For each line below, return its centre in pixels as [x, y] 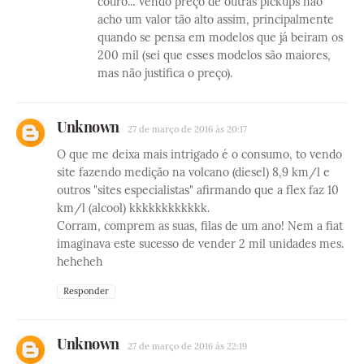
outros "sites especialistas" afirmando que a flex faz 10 [198, 190]
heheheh [80, 261]
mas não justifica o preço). [165, 73]
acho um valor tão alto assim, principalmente [216, 19]
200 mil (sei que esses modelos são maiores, [214, 55]
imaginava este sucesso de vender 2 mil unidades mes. [200, 243]
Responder [86, 290]
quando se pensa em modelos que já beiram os [220, 37]
